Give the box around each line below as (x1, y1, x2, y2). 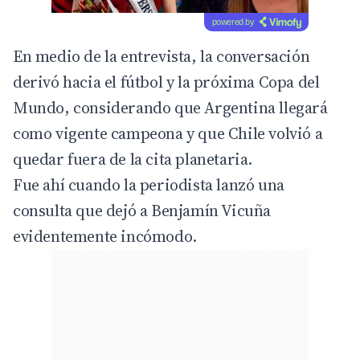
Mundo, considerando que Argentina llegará (13, 96, 328, 120)
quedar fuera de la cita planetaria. (13, 148, 253, 171)
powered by (211, 17, 255, 27)
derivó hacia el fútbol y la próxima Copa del (13, 71, 320, 94)
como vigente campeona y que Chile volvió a (13, 122, 323, 145)
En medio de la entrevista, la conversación (13, 45, 310, 68)
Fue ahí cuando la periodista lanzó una (13, 174, 284, 197)
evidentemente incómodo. (13, 225, 197, 248)
